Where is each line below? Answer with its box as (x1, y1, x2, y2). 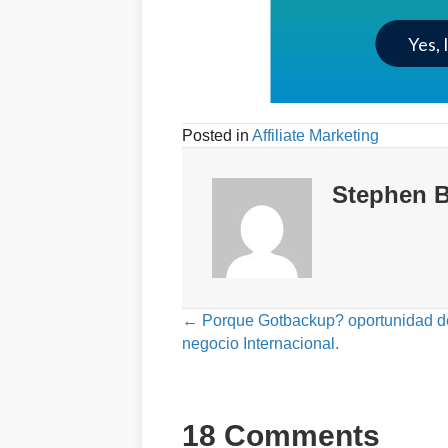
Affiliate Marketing (252, 127, 379, 145)
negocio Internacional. (182, 335, 339, 353)
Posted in (182, 127, 252, 145)
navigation (181, 354, 330, 388)
